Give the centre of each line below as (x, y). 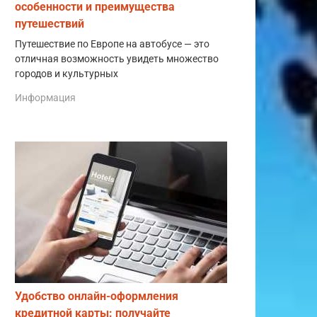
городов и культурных (67, 74)
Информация (45, 97)
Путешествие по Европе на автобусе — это (112, 44)
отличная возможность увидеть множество (117, 59)
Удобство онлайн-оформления (97, 296)
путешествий (50, 23)
